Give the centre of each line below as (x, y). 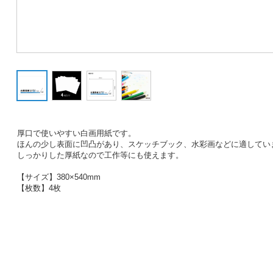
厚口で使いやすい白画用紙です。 (76, 133)
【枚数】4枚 (39, 188)
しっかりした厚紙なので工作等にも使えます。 (100, 155)
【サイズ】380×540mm (58, 177)
